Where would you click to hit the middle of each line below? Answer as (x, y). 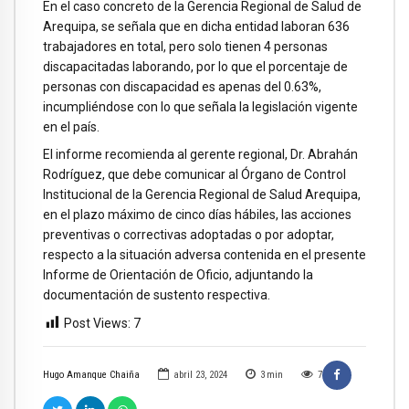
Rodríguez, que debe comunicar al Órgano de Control (194, 175)
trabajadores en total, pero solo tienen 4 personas (185, 46)
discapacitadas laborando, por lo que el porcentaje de (195, 66)
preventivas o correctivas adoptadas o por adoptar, (189, 235)
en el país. (71, 126)
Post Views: (97, 324)
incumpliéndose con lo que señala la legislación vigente (200, 106)
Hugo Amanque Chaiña (91, 375)
